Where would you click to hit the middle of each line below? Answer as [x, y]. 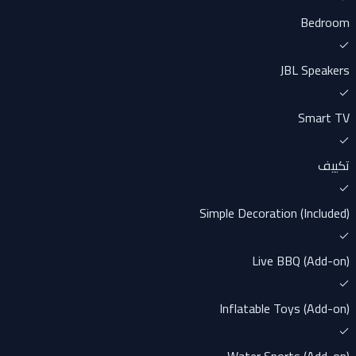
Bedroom [325, 23]
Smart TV [324, 118]
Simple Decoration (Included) [275, 213]
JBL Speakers [315, 70]
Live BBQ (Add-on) [301, 261]
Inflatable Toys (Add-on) [284, 309]
